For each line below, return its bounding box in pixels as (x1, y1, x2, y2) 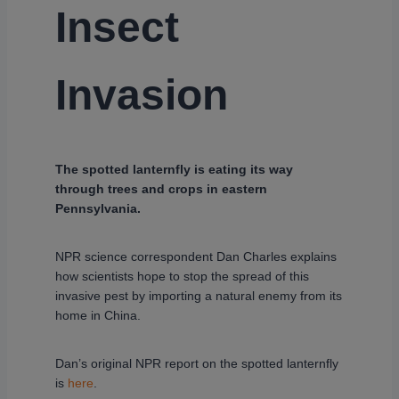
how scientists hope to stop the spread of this (55, 269, 309, 284)
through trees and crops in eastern (55, 182, 267, 197)
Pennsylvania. (55, 201, 141, 216)
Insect (55, 4, 179, 52)
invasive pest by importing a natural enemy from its (55, 289, 342, 304)
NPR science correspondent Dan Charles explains (55, 249, 337, 265)
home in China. (55, 308, 141, 323)
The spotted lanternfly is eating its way (55, 162, 293, 177)
